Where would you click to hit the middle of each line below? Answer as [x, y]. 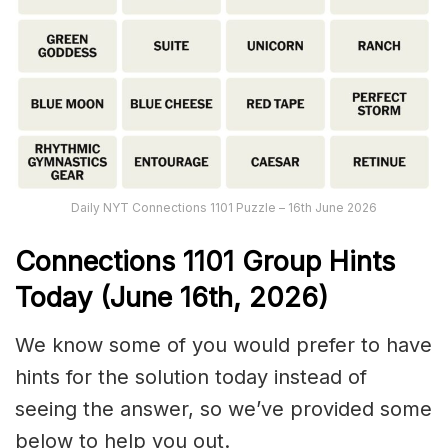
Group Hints [318, 261]
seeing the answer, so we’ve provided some [223, 409]
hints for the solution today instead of [191, 377]
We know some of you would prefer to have [223, 345]
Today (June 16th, [128, 297]
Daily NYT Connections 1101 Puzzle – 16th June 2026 [224, 208]
